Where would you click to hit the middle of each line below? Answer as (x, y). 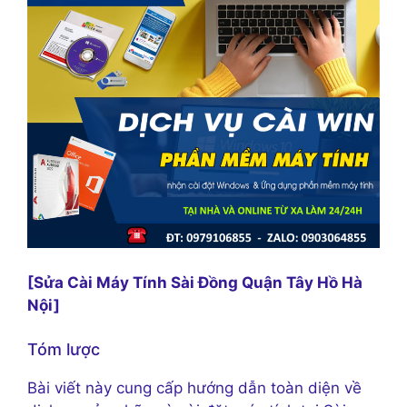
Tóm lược (64, 350)
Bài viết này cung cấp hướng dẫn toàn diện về (194, 388)
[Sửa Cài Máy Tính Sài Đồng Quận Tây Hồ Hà (195, 282)
